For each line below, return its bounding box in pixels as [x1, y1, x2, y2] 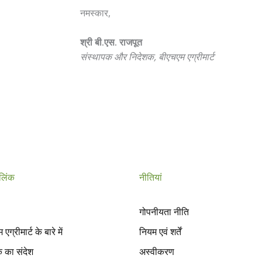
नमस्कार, [80, 6, 111, 19]
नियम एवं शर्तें [139, 225, 182, 238]
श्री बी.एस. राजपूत [80, 36, 142, 49]
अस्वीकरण [139, 244, 175, 258]
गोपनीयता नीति [139, 205, 189, 218]
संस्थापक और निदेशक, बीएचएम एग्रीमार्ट [80, 50, 214, 64]
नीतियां [139, 170, 163, 184]
